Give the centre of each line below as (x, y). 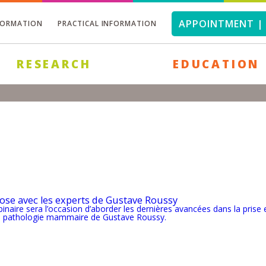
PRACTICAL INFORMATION (107, 23)
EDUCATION (216, 64)
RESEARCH (54, 64)
